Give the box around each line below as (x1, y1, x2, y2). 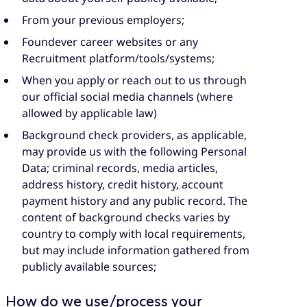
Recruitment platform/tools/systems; (22, 50, 214, 66)
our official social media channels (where (22, 88, 233, 104)
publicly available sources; (22, 258, 156, 274)
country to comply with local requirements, (22, 225, 245, 241)
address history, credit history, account (22, 176, 223, 192)
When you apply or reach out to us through (22, 72, 247, 88)
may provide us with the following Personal (22, 143, 247, 159)
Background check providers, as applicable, (22, 127, 247, 143)
